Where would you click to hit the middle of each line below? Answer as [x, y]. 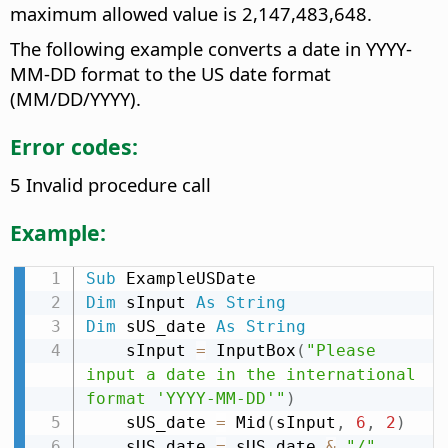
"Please [340, 350]
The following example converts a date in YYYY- [211, 48]
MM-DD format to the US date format [170, 73]
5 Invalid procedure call [110, 184]
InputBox [250, 350]
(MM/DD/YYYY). [75, 98]
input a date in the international [250, 374]
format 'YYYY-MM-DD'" [185, 398]
